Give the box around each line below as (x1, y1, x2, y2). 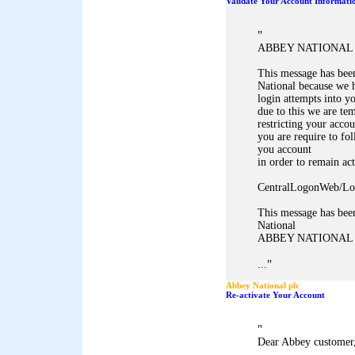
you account (258, 143, 311, 155)
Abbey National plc (226, 281, 300, 290)
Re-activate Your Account (226, 290, 325, 300)
